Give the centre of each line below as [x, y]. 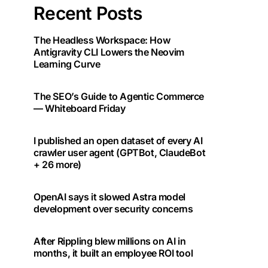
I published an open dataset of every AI [118, 141]
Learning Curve [67, 64]
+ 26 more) [57, 165]
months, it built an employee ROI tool [113, 253]
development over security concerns [113, 209]
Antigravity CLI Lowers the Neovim [109, 52]
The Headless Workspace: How [102, 40]
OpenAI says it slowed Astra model [109, 197]
